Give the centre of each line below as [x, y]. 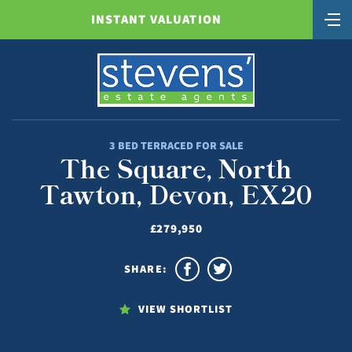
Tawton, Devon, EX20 [176, 193]
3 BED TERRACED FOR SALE [176, 145]
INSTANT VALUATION [156, 19]
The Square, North [176, 167]
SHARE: [145, 268]
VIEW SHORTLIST [185, 308]
